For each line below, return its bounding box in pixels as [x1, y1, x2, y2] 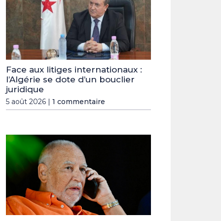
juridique [6, 84, 44, 94]
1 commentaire [52, 97, 105, 106]
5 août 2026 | [6, 97, 52, 106]
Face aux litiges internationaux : [6, 64, 142, 74]
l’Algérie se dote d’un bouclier [6, 74, 135, 84]
